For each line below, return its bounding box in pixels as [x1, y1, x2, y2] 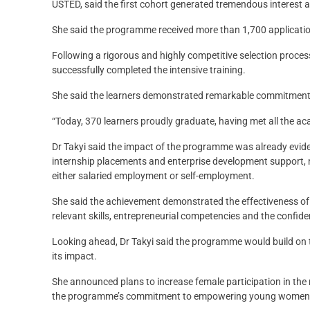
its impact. [52, 250, 97, 262]
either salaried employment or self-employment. [52, 170, 255, 182]
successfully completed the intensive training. [52, 64, 246, 76]
